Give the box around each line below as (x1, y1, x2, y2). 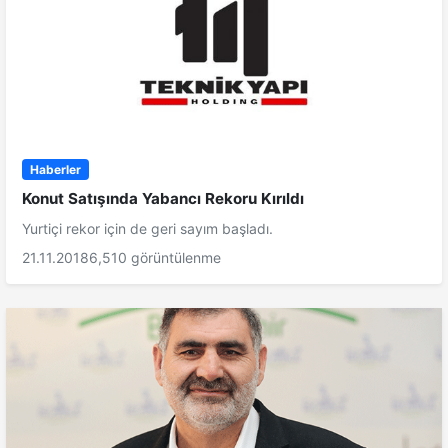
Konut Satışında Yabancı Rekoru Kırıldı (22, 188, 304, 208)
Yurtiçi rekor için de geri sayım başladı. (22, 219, 273, 237)
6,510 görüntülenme (89, 248, 221, 266)
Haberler (29, 161, 81, 177)
